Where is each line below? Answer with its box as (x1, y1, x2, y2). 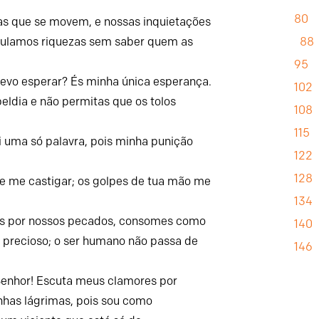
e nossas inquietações (95, 14, 211, 28)
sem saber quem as (89, 34, 194, 48)
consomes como (119, 214, 206, 228)
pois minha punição (90, 134, 194, 148)
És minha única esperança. (70, 74, 212, 88)
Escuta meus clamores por (36, 273, 178, 288)
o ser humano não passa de (54, 234, 199, 248)
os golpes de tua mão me (78, 174, 211, 188)
